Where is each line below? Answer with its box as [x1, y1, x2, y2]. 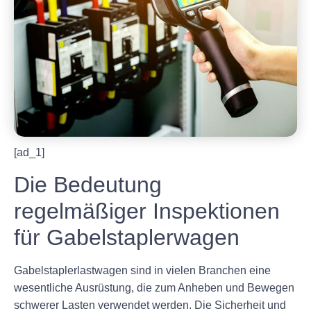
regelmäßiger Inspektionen [14, 198, 280, 224]
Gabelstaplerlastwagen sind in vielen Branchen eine [14, 264, 271, 276]
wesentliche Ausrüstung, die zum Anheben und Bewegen [14, 281, 294, 294]
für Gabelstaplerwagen [14, 224, 239, 250]
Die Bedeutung [14, 171, 162, 197]
